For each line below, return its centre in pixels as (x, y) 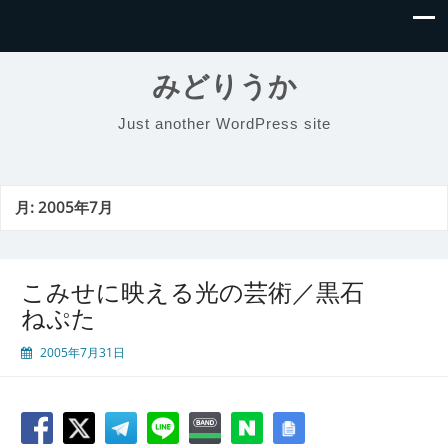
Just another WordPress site (224, 123)
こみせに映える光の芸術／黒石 (192, 292)
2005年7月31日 (82, 353)
